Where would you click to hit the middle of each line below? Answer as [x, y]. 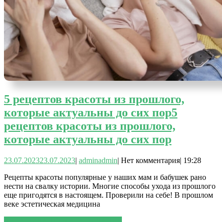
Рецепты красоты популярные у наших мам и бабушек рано [105, 177]
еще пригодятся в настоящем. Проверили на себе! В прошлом [109, 195]
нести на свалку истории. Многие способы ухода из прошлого [110, 186]
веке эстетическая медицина [52, 204]
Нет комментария [150, 160]
